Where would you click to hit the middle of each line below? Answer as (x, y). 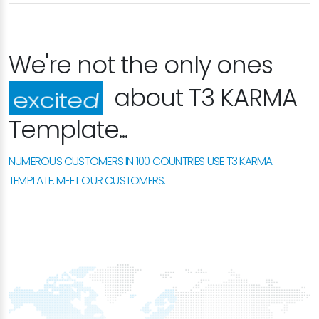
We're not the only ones (141, 65)
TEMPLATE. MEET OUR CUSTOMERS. (87, 180)
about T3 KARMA (197, 98)
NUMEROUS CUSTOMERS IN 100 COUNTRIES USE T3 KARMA (141, 161)
